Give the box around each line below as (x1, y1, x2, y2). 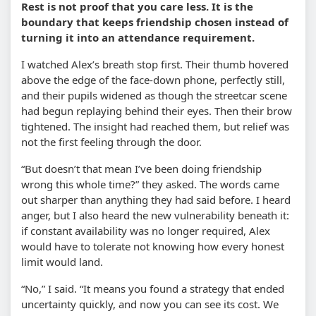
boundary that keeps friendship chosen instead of (21, 14, 288, 29)
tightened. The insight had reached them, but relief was (21, 119, 289, 133)
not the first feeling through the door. (21, 134, 202, 149)
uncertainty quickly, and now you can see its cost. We (21, 296, 279, 311)
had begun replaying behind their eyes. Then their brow (21, 103, 292, 118)
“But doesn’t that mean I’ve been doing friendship (21, 161, 262, 176)
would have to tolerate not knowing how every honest (21, 238, 284, 253)
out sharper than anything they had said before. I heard (21, 192, 291, 207)
